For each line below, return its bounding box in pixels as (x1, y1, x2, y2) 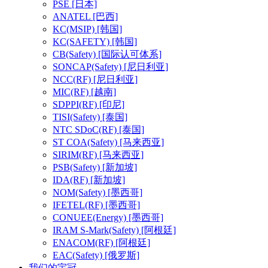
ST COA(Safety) (53, 137, 120, 147)
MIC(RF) (53, 87, 91, 97)
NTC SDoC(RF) (53, 124, 119, 135)
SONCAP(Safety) (53, 62, 124, 72)
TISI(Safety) (53, 112, 102, 122)
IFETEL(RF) (53, 200, 105, 210)
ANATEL (53, 11, 93, 22)
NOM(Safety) (53, 187, 108, 197)
